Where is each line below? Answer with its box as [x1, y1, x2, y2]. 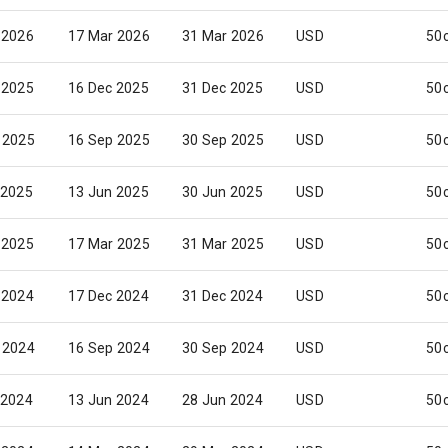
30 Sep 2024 [182, 340, 264, 356]
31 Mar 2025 [182, 236, 264, 252]
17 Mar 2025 [68, 236, 150, 252]
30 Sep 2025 [182, 132, 264, 148]
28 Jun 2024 [182, 392, 263, 408]
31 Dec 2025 [182, 80, 263, 96]
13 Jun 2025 [68, 184, 149, 200]
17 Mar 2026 [68, 28, 150, 44]
